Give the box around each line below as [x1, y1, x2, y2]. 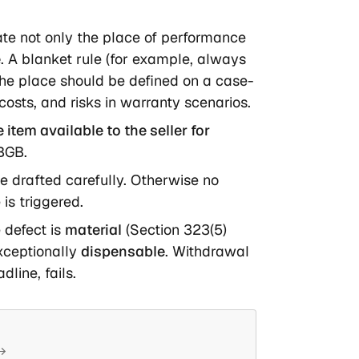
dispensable [80, 242, 165, 261]
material [64, 220, 122, 240]
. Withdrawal [164, 242, 249, 261]
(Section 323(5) [121, 220, 227, 240]
